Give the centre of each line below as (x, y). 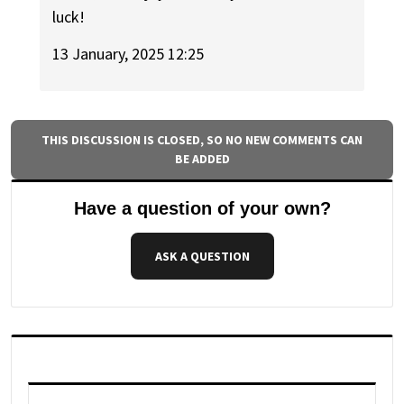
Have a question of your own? (202, 208)
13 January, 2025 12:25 (129, 53)
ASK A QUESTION (202, 256)
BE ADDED (202, 158)
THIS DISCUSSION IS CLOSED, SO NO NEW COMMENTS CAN (202, 139)
